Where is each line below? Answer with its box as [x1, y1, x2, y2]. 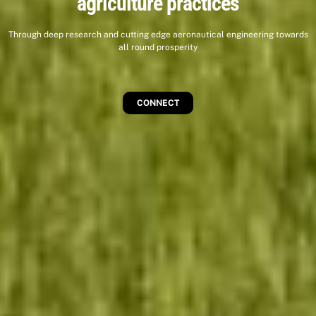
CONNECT [137, 98, 179, 109]
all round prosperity [119, 42, 197, 52]
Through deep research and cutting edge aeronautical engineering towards [8, 29, 308, 39]
